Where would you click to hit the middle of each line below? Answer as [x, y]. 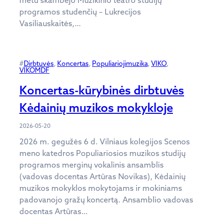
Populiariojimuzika [120, 63]
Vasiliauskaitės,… [50, 23]
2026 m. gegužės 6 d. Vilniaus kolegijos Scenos [105, 141]
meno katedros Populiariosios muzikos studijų [102, 153]
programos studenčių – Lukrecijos [80, 11]
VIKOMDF [34, 70]
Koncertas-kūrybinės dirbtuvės [102, 90]
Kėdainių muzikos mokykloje [96, 107]
